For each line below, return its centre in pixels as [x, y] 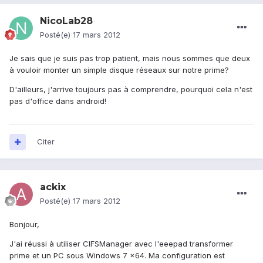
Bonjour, [24, 225]
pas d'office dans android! [58, 101]
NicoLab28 [66, 21]
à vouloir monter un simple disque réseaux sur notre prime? [119, 70]
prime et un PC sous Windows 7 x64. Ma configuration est [117, 256]
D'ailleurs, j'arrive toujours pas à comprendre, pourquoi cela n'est [131, 90]
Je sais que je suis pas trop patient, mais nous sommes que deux [130, 58]
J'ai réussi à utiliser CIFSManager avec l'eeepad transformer [121, 244]
